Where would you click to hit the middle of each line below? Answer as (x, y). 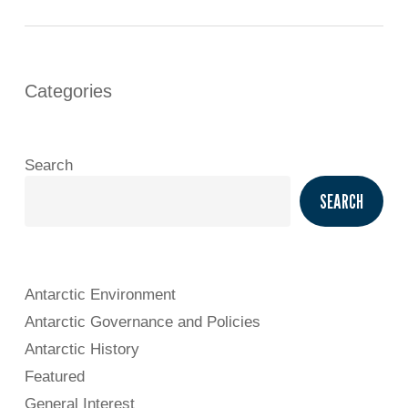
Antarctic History (82, 349)
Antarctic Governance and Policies (142, 321)
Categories (68, 91)
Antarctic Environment (100, 294)
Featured (54, 376)
